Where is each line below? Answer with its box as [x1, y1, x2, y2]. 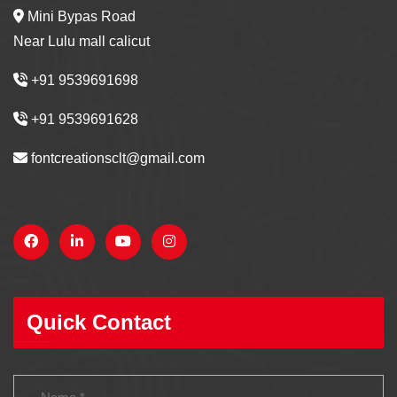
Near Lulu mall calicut [13, 34, 150, 50]
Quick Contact [27, 309, 171, 334]
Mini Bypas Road [24, 9, 136, 25]
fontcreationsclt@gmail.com [27, 151, 205, 167]
